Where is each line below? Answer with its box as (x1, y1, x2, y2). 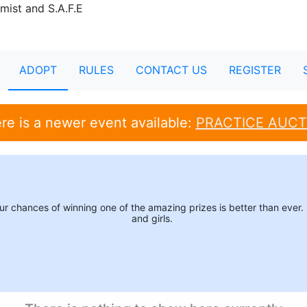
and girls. (132, 212, 175, 225)
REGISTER (228, 62, 281, 77)
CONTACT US (135, 62, 207, 77)
